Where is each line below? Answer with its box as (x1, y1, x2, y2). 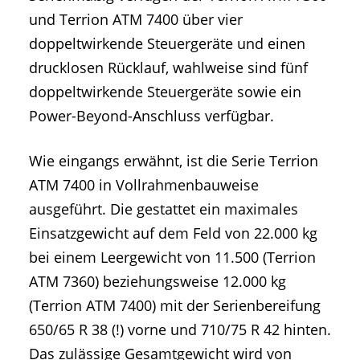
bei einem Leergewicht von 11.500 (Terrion (29, 247, 316, 267)
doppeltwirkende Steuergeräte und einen (29, 34, 305, 54)
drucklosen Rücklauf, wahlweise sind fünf (29, 58, 308, 78)
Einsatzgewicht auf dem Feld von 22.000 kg (29, 223, 317, 243)
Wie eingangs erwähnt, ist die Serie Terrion (29, 150, 318, 170)
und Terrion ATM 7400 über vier (29, 10, 243, 30)
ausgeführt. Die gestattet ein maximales (29, 198, 298, 219)
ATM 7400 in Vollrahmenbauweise (29, 174, 259, 194)
